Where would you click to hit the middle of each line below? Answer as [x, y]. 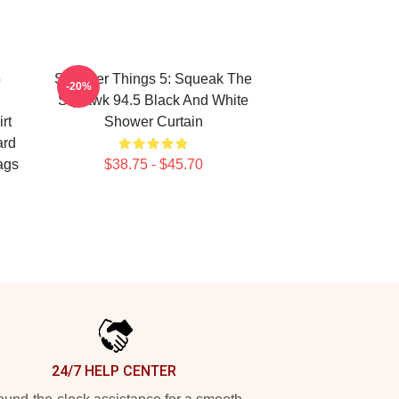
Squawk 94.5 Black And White [153, 100]
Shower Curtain [153, 122]
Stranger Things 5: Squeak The [153, 79]
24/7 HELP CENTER [114, 371]
